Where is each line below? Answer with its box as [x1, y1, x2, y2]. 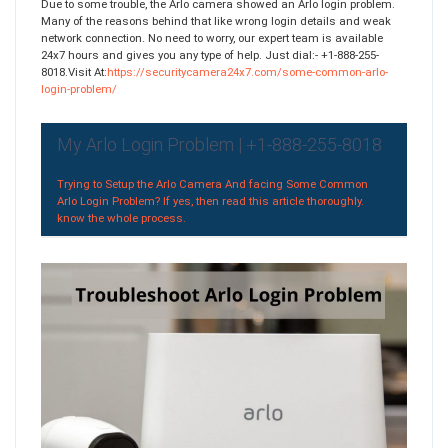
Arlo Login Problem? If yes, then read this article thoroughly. [57, 193, 365, 208]
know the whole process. [57, 210, 187, 225]
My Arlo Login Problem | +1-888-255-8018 [57, 133, 383, 155]
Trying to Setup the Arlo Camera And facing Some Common [57, 176, 369, 191]
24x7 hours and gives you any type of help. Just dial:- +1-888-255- [41, 48, 379, 62]
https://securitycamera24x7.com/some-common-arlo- [107, 65, 388, 79]
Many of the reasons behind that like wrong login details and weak [41, 14, 391, 28]
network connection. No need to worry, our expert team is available [41, 31, 383, 45]
